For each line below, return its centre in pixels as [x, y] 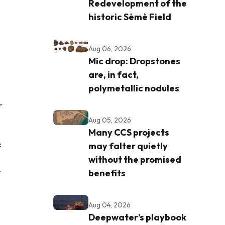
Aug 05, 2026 [110, 120]
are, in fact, [114, 74]
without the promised [135, 159]
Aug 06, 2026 [110, 48]
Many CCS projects [129, 132]
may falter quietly [128, 146]
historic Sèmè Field [130, 17]
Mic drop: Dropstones [134, 61]
